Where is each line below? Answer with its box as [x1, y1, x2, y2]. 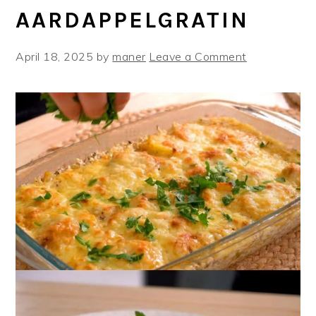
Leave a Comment [149, 49, 247, 63]
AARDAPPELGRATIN [16, 6, 250, 33]
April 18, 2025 [16, 49, 94, 63]
